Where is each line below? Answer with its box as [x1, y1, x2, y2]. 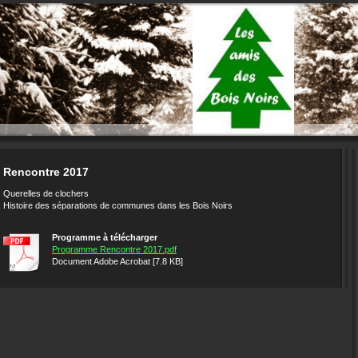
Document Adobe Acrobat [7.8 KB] [52, 257, 183, 266]
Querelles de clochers [3, 189, 89, 198]
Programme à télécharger [52, 233, 157, 242]
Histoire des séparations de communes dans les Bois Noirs [3, 201, 233, 210]
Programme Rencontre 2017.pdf [52, 245, 177, 254]
